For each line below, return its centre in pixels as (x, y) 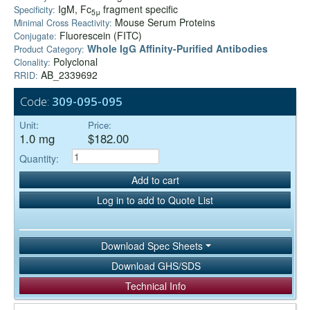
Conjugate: (35, 36)
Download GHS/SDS (156, 266)
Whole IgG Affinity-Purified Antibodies (177, 49)
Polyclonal (74, 62)
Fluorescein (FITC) (99, 36)
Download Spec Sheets (153, 245)
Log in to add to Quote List (155, 200)
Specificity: (36, 10)
